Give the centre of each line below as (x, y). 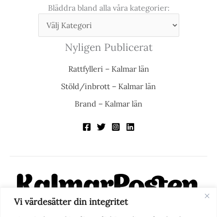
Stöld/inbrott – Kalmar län (108, 86)
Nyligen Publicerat (108, 47)
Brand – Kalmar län (108, 104)
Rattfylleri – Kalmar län (108, 69)
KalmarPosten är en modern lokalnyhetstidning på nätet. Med (108, 207)
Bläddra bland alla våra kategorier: (108, 8)
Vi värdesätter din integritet (71, 201)
